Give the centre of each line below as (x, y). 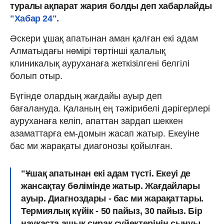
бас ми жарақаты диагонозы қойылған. (91, 146)
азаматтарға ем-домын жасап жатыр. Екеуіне (105, 133)
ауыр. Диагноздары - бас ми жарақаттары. (112, 198)
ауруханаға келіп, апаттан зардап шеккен (96, 121)
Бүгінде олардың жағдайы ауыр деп (86, 96)
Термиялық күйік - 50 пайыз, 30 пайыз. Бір (112, 211)
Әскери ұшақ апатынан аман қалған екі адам (104, 38)
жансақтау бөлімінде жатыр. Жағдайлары (110, 186)
